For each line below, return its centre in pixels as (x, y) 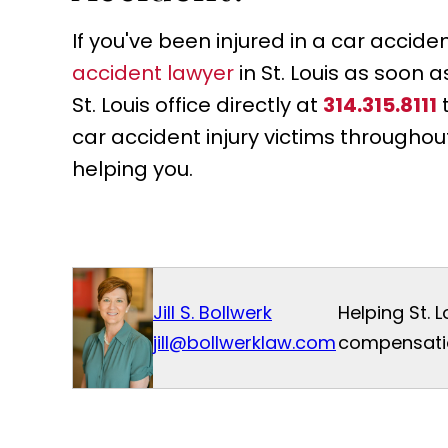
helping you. (132, 169)
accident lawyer (153, 73)
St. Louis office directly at (197, 105)
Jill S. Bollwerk (212, 313)
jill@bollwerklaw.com (244, 343)
